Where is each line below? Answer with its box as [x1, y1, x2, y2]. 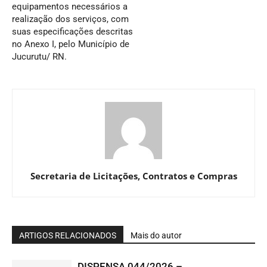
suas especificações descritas [12, 26, 133, 37]
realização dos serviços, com [12, 14, 129, 24]
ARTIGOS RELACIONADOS [19, 231, 116, 240]
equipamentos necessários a [12, 1, 128, 12]
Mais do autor [131, 231, 182, 240]
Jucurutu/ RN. [12, 51, 67, 62]
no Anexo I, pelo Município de [12, 39, 129, 49]
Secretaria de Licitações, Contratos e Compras [30, 170, 237, 182]
